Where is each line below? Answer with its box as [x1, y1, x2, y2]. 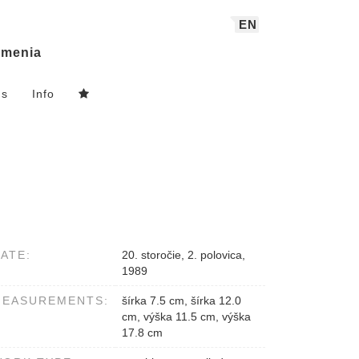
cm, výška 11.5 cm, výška [122, 310, 251, 324]
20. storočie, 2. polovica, [122, 248, 245, 262]
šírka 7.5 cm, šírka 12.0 [122, 294, 241, 308]
